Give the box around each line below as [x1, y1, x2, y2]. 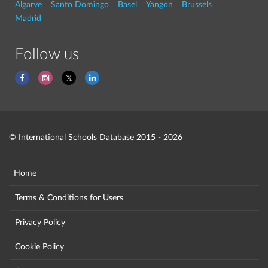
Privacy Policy [15, 218, 65, 227]
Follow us [15, 47, 79, 62]
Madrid [15, 14, 41, 23]
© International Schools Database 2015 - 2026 [9, 133, 182, 142]
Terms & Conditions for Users [15, 193, 123, 202]
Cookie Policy [15, 242, 64, 251]
